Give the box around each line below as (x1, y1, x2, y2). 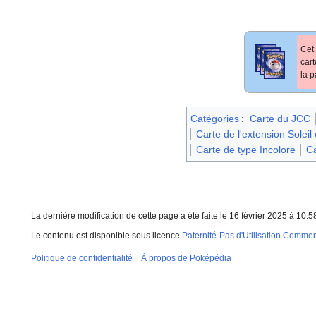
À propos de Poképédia (141, 253, 231, 263)
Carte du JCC (249, 112, 310, 124)
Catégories (190, 112, 239, 124)
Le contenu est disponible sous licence (31, 230, 182, 241)
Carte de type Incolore (196, 143, 296, 155)
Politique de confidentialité (31, 253, 133, 263)
